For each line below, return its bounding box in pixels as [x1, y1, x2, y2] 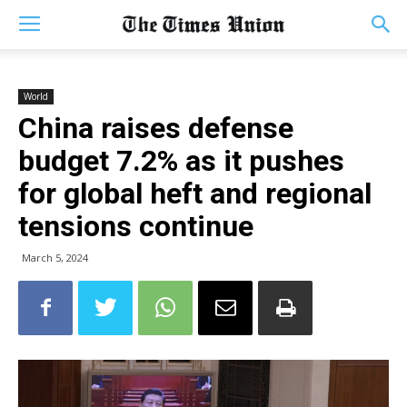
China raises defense [18, 111, 293, 145]
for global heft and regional [18, 176, 372, 211]
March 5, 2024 [22, 251, 88, 264]
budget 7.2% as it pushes [18, 144, 344, 178]
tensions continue [18, 209, 253, 243]
